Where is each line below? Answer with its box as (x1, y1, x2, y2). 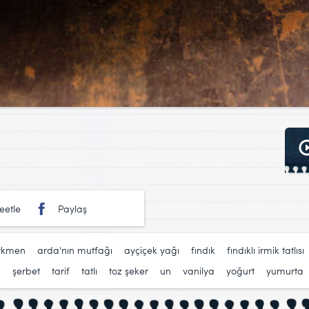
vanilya (183, 264, 215, 278)
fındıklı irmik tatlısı (227, 243, 304, 257)
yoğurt (226, 264, 255, 278)
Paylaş (58, 202, 87, 216)
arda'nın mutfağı (37, 243, 112, 257)
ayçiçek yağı (124, 243, 179, 257)
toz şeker (109, 264, 148, 278)
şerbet (12, 264, 40, 278)
